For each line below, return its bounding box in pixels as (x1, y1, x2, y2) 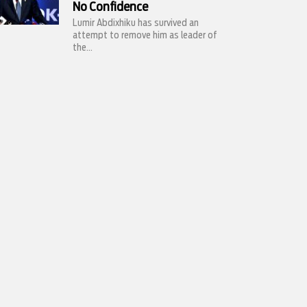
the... (73, 43, 93, 53)
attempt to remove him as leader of (73, 31, 217, 40)
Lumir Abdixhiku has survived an (73, 19, 199, 28)
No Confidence (73, 1, 148, 14)
